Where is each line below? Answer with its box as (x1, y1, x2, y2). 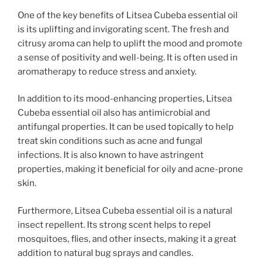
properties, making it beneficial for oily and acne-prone (18, 164, 243, 175)
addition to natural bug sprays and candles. (18, 247, 193, 258)
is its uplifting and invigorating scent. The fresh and (18, 23, 229, 35)
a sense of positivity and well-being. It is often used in (18, 52, 238, 63)
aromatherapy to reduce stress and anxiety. (18, 66, 197, 77)
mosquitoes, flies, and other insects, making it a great (18, 233, 237, 244)
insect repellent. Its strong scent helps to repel (18, 219, 211, 230)
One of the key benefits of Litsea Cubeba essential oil (18, 9, 238, 21)
